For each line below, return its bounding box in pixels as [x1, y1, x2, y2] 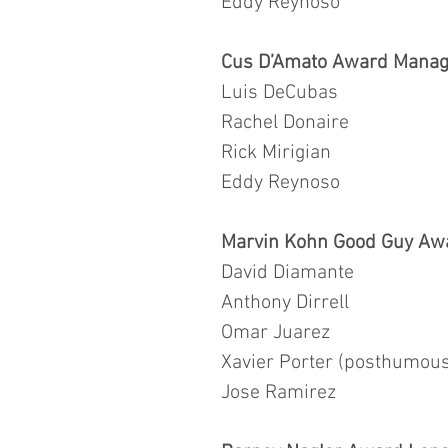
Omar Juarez [221, 320, 330, 345]
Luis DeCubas [221, 80, 338, 105]
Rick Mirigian [221, 140, 331, 165]
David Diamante [221, 260, 354, 285]
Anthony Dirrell [221, 290, 349, 315]
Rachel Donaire [221, 110, 349, 135]
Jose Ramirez [221, 380, 336, 405]
